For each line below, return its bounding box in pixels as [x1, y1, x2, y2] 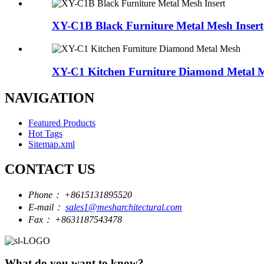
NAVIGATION [5, 90, 94, 105]
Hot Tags [28, 128, 62, 138]
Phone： [28, 189, 62, 200]
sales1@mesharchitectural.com [65, 202, 182, 212]
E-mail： [28, 202, 63, 212]
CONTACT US [5, 161, 95, 177]
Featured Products [28, 117, 95, 128]
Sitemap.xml [28, 138, 75, 149]
